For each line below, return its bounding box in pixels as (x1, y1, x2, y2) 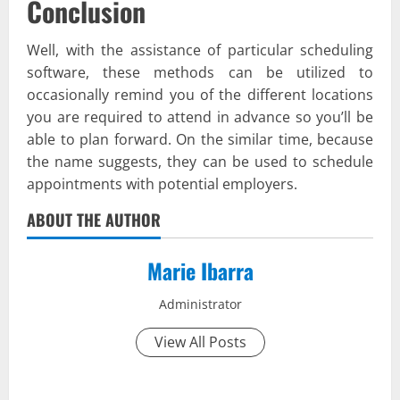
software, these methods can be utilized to (27, 62, 373, 83)
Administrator (158, 296, 242, 313)
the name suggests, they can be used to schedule (27, 152, 373, 172)
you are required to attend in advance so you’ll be (27, 107, 373, 128)
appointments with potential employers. (27, 174, 297, 195)
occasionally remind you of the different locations (27, 85, 373, 105)
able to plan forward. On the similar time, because (27, 129, 373, 150)
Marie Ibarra (146, 254, 254, 287)
